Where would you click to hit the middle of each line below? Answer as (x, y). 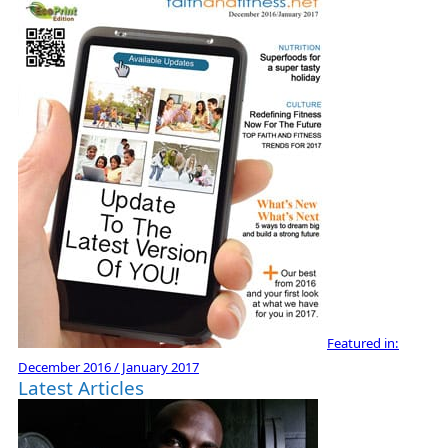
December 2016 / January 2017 (108, 366)
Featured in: (363, 342)
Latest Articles (81, 387)
